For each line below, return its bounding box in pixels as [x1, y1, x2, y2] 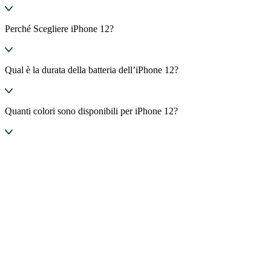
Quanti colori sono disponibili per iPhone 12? [5, 105, 178, 116]
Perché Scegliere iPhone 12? [5, 23, 114, 34]
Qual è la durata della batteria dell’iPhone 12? [5, 64, 178, 75]
